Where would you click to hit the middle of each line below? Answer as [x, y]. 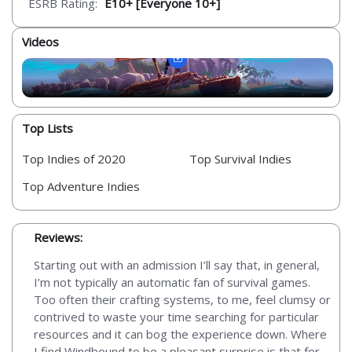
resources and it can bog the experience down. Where [180, 334]
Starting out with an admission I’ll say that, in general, [177, 264]
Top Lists [48, 128]
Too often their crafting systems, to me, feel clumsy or [182, 299]
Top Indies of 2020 [74, 158]
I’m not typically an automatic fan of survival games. [172, 282]
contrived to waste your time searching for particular [176, 316]
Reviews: [58, 238]
